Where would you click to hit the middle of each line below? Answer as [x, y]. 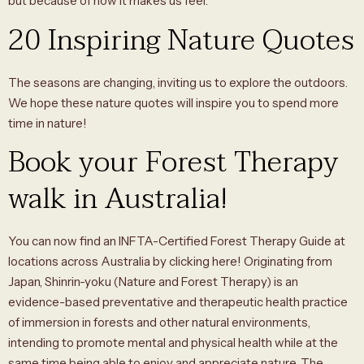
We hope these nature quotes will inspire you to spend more [173, 102]
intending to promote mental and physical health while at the [173, 343]
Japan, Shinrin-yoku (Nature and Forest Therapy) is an [153, 282]
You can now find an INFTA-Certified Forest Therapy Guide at [177, 241]
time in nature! [48, 123]
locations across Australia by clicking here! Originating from [170, 262]
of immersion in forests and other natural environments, [159, 323]
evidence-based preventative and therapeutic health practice [178, 302]
